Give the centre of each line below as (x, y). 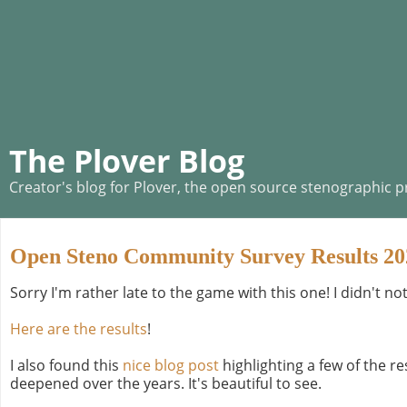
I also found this (66, 365)
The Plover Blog (127, 161)
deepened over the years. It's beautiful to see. (166, 383)
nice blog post (171, 365)
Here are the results (79, 328)
